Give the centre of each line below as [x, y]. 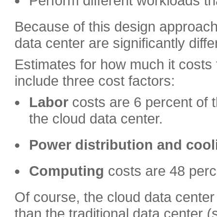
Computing [67, 171]
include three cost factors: [95, 81]
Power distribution [91, 145]
